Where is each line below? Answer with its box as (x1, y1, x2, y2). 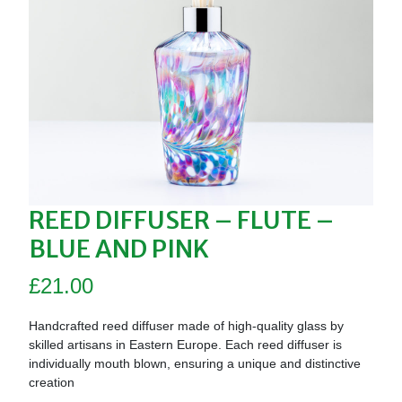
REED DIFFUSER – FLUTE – (29, 205, 334, 236)
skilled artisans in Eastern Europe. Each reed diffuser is (29, 337, 342, 353)
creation (29, 375, 74, 390)
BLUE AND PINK (29, 233, 209, 265)
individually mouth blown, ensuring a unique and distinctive (29, 356, 361, 371)
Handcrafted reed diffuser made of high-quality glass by (29, 319, 344, 334)
